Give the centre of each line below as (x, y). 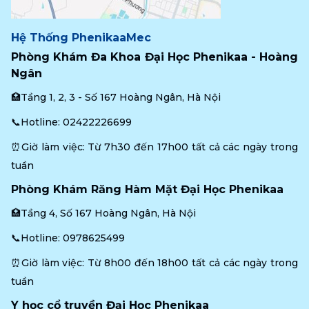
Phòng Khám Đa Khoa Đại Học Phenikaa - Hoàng (154, 57)
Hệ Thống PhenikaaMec (81, 38)
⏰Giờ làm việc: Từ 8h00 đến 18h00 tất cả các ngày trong (154, 263)
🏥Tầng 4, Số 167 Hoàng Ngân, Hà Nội (103, 213)
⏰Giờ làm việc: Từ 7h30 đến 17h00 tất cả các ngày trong (154, 147)
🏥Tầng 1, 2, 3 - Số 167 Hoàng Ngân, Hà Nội (116, 98)
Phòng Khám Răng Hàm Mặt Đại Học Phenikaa (147, 190)
